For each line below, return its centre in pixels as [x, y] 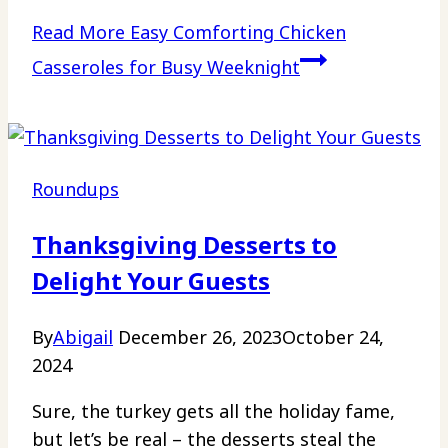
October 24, [333, 336]
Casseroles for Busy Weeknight [166, 66]
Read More [78, 31]
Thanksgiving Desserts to [184, 244]
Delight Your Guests [151, 280]
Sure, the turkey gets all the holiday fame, [213, 410]
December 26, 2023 [200, 336]
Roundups [75, 188]
